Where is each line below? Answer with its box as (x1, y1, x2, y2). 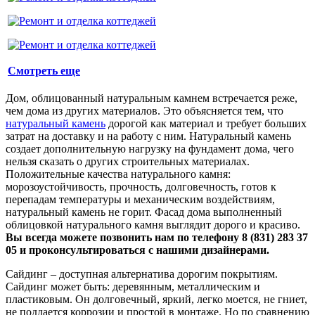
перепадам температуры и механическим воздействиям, (6, 193, 275, 206)
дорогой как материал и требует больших (105, 117, 307, 130)
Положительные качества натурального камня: (6, 168, 231, 181)
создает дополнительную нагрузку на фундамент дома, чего (6, 143, 294, 155)
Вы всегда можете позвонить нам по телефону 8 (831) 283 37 (6, 231, 308, 244)
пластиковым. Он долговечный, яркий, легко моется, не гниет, (6, 293, 307, 306)
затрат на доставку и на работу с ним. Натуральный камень (6, 130, 291, 143)
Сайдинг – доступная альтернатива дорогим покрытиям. (6, 268, 278, 281)
